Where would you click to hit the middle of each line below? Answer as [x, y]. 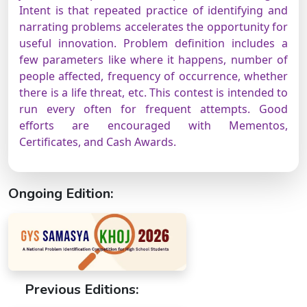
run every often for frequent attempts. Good [153, 109]
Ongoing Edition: [61, 194]
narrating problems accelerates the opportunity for [153, 27]
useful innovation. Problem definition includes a [153, 43]
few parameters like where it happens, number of [153, 60]
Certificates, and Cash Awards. [98, 142]
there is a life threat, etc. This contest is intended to [153, 93]
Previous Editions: [82, 290]
